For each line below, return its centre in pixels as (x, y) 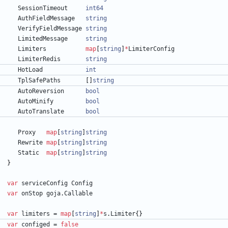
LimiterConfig (151, 49)
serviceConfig (45, 183)
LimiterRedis (39, 59)
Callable (78, 194)
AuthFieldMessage (46, 19)
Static (28, 153)
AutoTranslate (41, 112)
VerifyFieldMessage (50, 29)
